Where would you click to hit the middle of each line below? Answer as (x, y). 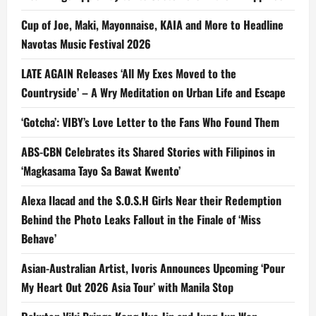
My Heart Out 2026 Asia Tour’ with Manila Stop (127, 287)
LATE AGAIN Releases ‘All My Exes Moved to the (129, 74)
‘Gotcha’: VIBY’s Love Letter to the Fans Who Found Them (150, 122)
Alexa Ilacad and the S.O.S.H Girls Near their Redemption (151, 201)
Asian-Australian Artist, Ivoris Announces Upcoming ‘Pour (153, 268)
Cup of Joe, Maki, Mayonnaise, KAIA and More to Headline (152, 25)
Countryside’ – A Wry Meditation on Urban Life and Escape (153, 93)
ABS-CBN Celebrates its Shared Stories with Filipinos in (148, 152)
